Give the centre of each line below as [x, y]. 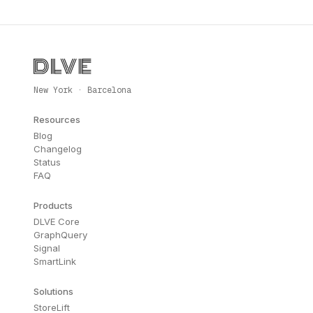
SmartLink [55, 261]
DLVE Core [57, 221]
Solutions [53, 291]
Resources [57, 119]
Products [53, 205]
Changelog [58, 149]
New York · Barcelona [82, 90]
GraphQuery [60, 235]
